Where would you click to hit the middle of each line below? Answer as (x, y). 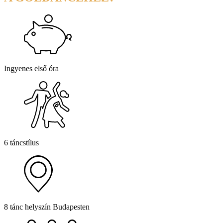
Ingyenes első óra (31, 68)
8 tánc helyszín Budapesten (47, 207)
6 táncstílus (21, 142)
